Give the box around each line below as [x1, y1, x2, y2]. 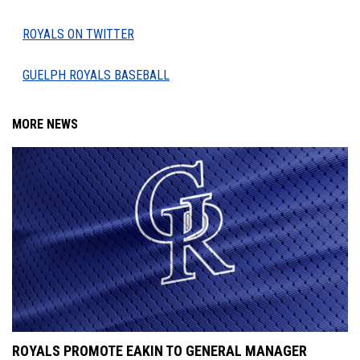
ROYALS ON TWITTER [22, 27, 134, 43]
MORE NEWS [12, 117, 78, 133]
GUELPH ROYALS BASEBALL [22, 67, 170, 84]
